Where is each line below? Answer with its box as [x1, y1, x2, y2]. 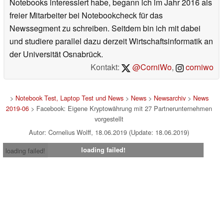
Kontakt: [91, 61, 122, 73]
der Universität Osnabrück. [9, 48, 103, 60]
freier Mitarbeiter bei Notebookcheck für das [9, 9, 163, 21]
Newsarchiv [153, 93, 186, 103]
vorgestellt [95, 114, 123, 124]
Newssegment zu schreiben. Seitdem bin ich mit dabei [9, 22, 201, 34]
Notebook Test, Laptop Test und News [15, 93, 123, 103]
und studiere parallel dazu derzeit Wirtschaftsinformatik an [9, 35, 213, 47]
